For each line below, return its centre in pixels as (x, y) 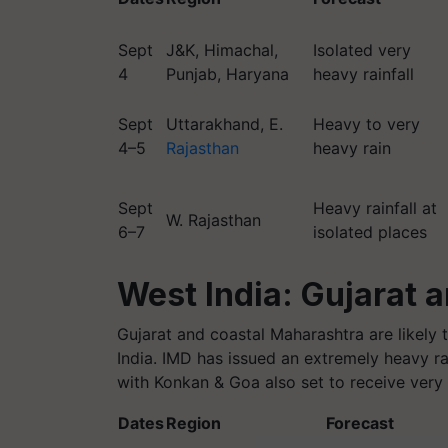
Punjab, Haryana (227, 74)
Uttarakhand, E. (224, 124)
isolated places (370, 232)
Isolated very (362, 50)
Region (193, 423)
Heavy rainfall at (375, 208)
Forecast (360, 423)
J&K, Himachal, (222, 50)
